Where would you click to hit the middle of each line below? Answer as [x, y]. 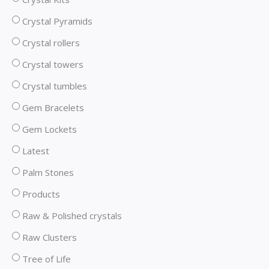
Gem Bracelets [53, 108]
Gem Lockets [50, 129]
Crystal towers [53, 65]
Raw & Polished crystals [72, 216]
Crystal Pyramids [57, 21]
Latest [36, 151]
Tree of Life [47, 259]
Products [41, 194]
